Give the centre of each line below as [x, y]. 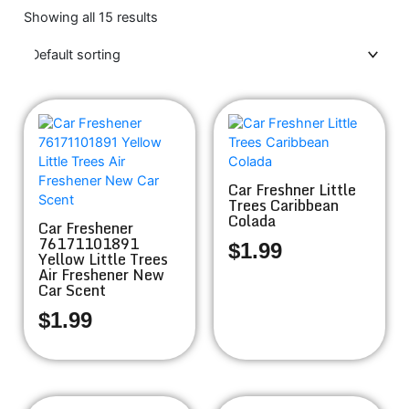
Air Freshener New [101, 275]
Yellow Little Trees [103, 259]
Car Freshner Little [292, 190]
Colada [252, 221]
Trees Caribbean [283, 205]
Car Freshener [86, 228]
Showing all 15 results [91, 17]
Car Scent [72, 290]
